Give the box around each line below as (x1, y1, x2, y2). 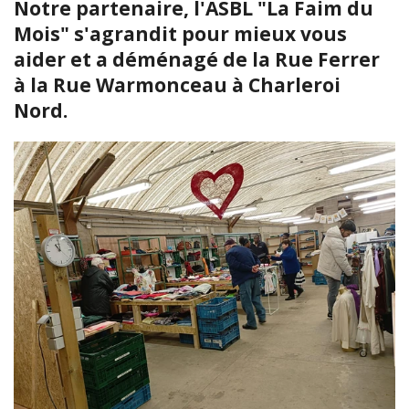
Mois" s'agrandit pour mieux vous (14, 20, 347, 47)
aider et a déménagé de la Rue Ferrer (14, 46, 380, 72)
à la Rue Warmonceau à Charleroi (14, 71, 341, 98)
